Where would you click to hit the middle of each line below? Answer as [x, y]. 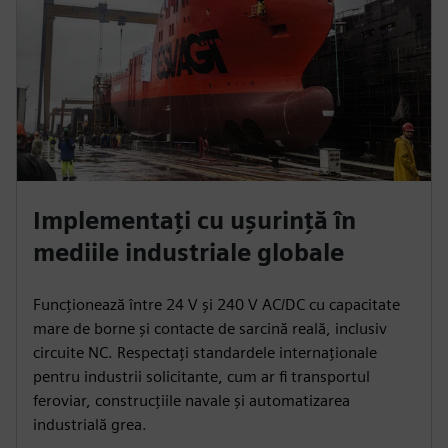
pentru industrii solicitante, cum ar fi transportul [201, 376]
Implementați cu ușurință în [194, 220]
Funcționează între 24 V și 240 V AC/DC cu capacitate [216, 304]
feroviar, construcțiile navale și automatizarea [191, 400]
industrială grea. [90, 424]
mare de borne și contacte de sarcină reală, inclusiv [210, 328]
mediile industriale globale [188, 252]
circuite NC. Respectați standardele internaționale [205, 352]
